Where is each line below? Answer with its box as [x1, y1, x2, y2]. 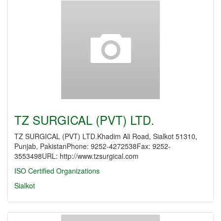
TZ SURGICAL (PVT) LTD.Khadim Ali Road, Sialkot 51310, [14, 131, 197, 141]
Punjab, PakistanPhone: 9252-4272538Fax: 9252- [14, 141, 171, 151]
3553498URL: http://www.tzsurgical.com [14, 151, 139, 161]
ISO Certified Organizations [14, 166, 100, 176]
